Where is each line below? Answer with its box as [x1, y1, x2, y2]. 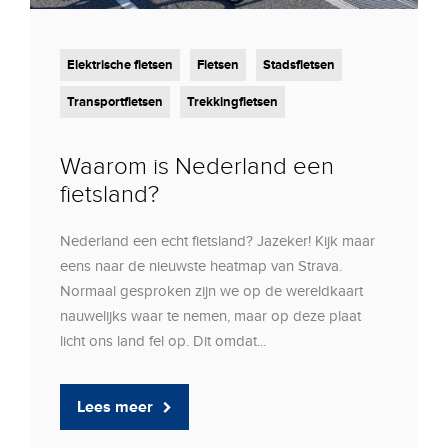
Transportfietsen [67, 94, 163, 111]
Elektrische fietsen [67, 57, 173, 74]
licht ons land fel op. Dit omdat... [60, 332, 266, 351]
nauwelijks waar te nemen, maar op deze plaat [60, 307, 361, 326]
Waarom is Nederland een [60, 152, 334, 182]
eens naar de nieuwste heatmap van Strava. [60, 257, 342, 276]
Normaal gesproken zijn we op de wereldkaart [60, 282, 363, 301]
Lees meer [77, 397, 153, 418]
